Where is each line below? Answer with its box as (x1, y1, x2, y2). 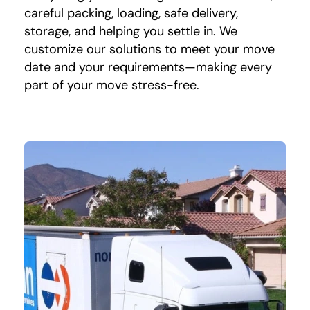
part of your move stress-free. (24, 77, 199, 94)
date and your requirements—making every (24, 59, 272, 76)
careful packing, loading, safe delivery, (24, 5, 238, 22)
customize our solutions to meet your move (24, 41, 275, 58)
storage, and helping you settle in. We (24, 23, 237, 40)
